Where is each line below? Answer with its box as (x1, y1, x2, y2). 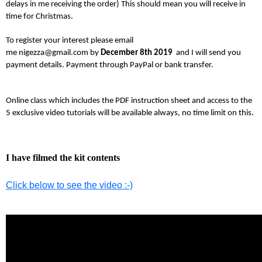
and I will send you (174, 49, 241, 58)
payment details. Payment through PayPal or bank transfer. (6, 61, 213, 70)
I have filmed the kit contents (6, 152, 120, 163)
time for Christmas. (6, 12, 73, 22)
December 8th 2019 (101, 49, 174, 58)
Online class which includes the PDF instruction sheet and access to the (6, 96, 252, 106)
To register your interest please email (6, 36, 133, 46)
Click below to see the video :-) (6, 180, 133, 191)
